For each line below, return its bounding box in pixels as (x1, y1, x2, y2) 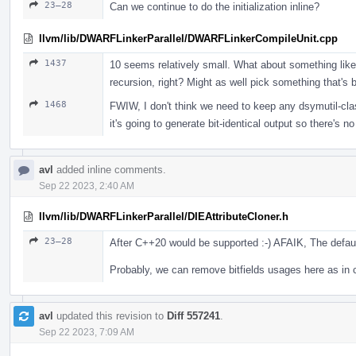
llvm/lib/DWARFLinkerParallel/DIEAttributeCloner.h (39, 210, 288, 222)
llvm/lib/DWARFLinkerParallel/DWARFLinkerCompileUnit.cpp (39, 32, 338, 44)
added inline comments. (53, 163, 166, 176)
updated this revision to (53, 309, 167, 322)
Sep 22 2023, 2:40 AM (39, 180, 134, 192)
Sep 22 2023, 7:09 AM (39, 326, 134, 338)
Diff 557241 (167, 309, 220, 322)
